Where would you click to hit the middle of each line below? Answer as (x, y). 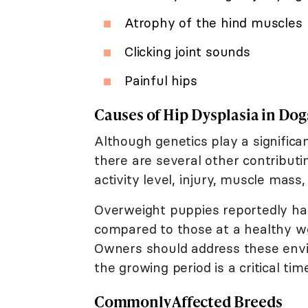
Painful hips (161, 80)
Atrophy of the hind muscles (213, 22)
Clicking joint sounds (187, 51)
